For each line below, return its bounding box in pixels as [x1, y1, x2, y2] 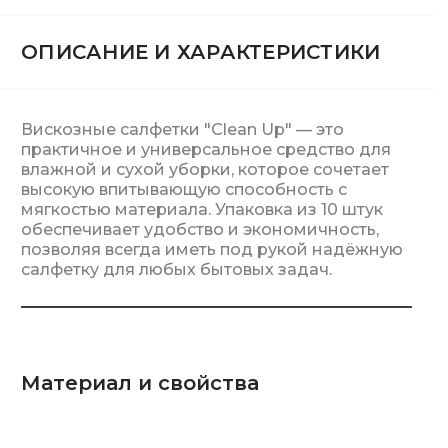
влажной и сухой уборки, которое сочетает [21, 160, 389, 179]
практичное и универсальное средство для [21, 140, 391, 159]
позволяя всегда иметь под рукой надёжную [21, 240, 403, 259]
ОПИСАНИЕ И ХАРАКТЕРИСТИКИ [21, 40, 381, 64]
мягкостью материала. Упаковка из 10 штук [21, 200, 383, 219]
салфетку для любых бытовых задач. [21, 260, 332, 279]
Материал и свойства [21, 371, 259, 395]
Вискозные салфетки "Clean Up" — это [21, 120, 344, 139]
